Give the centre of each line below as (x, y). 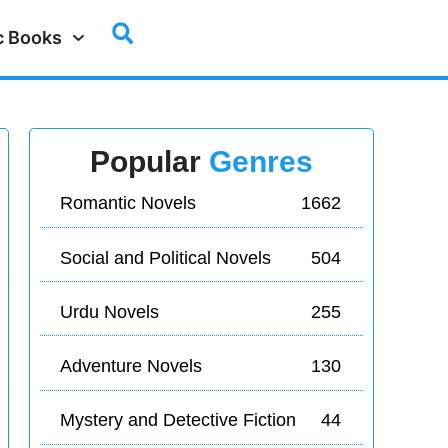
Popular (150, 161)
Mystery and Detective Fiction (177, 420)
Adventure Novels (130, 365)
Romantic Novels (127, 203)
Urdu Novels (109, 311)
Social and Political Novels (165, 257)
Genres (261, 161)
